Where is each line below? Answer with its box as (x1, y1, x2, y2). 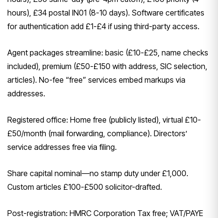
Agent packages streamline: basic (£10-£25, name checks (7, 48, 208, 58)
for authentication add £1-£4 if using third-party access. (7, 21, 200, 32)
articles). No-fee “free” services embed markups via (7, 75, 185, 85)
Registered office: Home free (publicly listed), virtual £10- (7, 115, 201, 125)
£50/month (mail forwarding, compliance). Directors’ (7, 128, 187, 139)
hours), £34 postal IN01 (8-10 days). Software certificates (7, 8, 204, 18)
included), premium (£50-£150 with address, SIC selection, (7, 61, 207, 72)
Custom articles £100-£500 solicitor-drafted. (7, 182, 162, 192)
